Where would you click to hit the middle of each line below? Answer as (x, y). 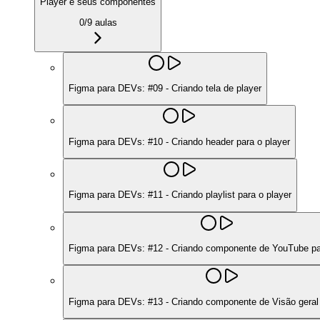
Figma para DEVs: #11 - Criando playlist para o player (180, 195)
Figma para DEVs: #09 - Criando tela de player (165, 89)
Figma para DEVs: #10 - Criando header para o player (179, 141)
